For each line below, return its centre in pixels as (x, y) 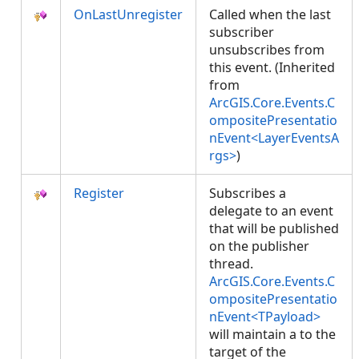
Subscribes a (248, 193)
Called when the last (270, 14)
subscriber (242, 32)
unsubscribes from (267, 50)
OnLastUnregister (128, 14)
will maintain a (254, 334)
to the (318, 334)
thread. (231, 264)
